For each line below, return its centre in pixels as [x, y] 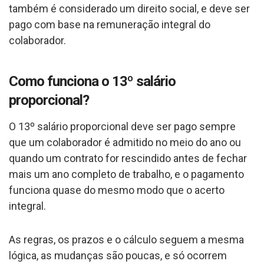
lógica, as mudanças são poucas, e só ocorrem [118, 255]
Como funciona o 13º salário [92, 81]
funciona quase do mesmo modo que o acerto [117, 190]
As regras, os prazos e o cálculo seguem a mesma [126, 239]
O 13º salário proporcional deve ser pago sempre [122, 126]
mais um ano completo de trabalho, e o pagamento [126, 174]
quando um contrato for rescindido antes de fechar [128, 158]
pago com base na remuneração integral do [110, 24]
